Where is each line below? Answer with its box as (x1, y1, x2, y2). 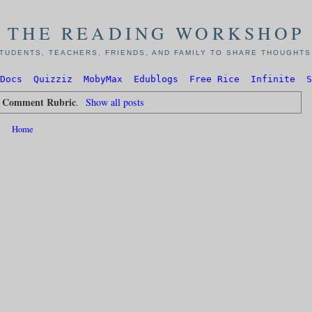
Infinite (251, 74, 295, 85)
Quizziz (33, 74, 72, 85)
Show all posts (85, 95, 144, 109)
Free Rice (189, 74, 240, 85)
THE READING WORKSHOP (7, 21, 305, 45)
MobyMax (84, 74, 123, 85)
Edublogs (134, 74, 178, 85)
